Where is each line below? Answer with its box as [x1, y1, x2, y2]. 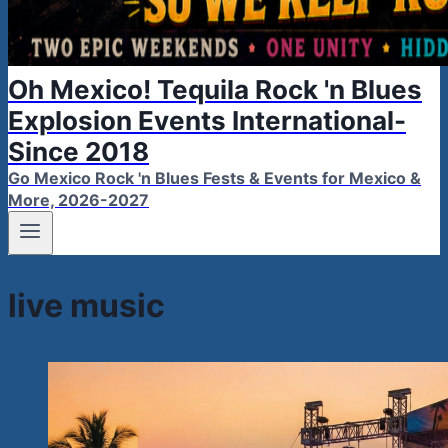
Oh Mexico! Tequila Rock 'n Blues [8, 74, 422, 105]
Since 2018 [8, 136, 149, 167]
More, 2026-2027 [8, 190, 149, 210]
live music [8, 285, 165, 325]
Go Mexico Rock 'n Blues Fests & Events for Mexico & [8, 168, 421, 188]
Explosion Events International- [8, 105, 406, 136]
